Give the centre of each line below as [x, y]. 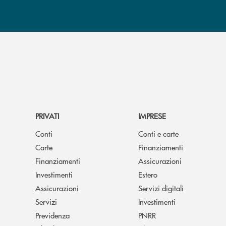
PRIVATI [47, 116]
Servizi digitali [161, 188]
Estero [148, 174]
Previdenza [52, 215]
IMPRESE [152, 116]
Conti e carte [158, 133]
